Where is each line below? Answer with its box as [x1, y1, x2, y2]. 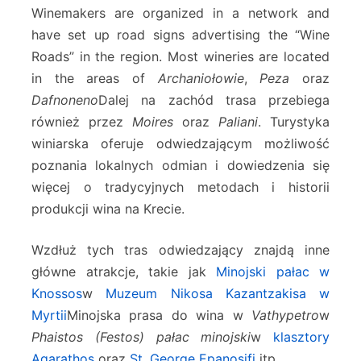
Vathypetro [251, 307, 319, 324]
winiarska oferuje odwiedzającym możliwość [31, 135, 330, 152]
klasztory [273, 329, 330, 346]
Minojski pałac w [216, 263, 330, 280]
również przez [31, 114, 132, 131]
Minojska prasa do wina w [67, 307, 251, 324]
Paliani [218, 114, 258, 131]
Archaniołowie [157, 70, 244, 87]
